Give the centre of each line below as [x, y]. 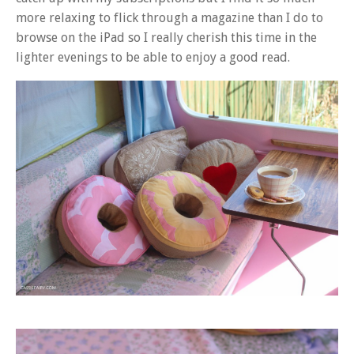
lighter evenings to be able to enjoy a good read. [153, 57]
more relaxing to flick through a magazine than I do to [169, 17]
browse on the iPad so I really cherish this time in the [166, 37]
